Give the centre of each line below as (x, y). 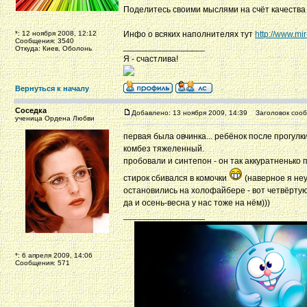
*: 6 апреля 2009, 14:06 (54, 255)
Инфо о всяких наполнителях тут (189, 34)
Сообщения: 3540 (45, 41)
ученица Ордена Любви (55, 118)
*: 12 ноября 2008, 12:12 (56, 33)
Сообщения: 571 (42, 263)
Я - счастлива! (151, 59)
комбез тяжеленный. (164, 149)
